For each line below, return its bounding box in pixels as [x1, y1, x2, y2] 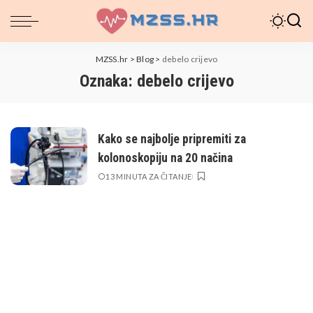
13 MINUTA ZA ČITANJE [105, 171, 192, 181]
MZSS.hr [95, 54, 129, 64]
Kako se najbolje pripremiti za [98, 131, 246, 146]
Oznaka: [79, 71, 137, 91]
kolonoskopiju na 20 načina [98, 150, 233, 165]
